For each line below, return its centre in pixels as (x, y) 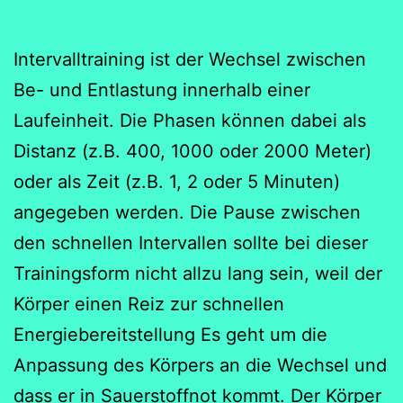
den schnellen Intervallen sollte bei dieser (191, 242)
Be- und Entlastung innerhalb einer (162, 90)
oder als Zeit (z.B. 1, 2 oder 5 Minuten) (177, 181)
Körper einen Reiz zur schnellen (149, 304)
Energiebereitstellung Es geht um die (170, 334)
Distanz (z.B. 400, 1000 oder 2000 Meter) (193, 151)
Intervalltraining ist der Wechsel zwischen (190, 59)
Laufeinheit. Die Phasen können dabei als (190, 120)
